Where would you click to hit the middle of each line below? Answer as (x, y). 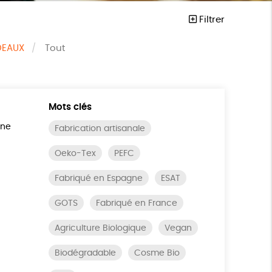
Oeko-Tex (75, 154)
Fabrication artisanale (100, 129)
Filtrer (210, 20)
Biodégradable (85, 253)
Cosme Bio (157, 253)
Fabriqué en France (136, 203)
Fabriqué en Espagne (98, 178)
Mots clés (70, 107)
